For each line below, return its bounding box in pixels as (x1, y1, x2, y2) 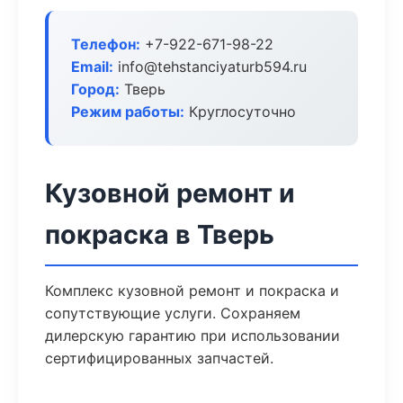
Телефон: (71, 35, 140, 53)
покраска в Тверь (45, 219, 274, 250)
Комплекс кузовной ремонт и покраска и (45, 282, 339, 300)
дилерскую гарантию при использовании (45, 327, 340, 345)
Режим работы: (71, 103, 184, 121)
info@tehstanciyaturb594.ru (113, 58, 307, 76)
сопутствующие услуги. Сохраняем (45, 304, 300, 322)
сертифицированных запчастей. (45, 349, 273, 367)
